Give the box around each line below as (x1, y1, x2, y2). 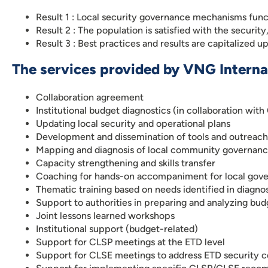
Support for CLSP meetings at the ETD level (36, 236, 225, 248)
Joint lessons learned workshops (36, 210, 175, 221)
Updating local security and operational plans (36, 118, 230, 129)
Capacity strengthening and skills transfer (36, 157, 215, 169)
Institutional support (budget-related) (36, 223, 198, 234)
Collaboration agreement (36, 92, 144, 103)
